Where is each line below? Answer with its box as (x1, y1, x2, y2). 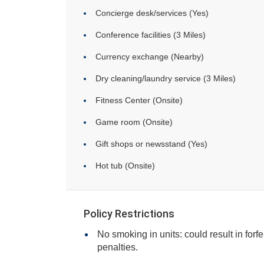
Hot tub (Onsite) (95, 161, 155, 170)
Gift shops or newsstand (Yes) (95, 139, 207, 148)
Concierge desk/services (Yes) (95, 8, 209, 18)
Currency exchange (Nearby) (95, 52, 204, 61)
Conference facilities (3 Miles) (95, 30, 206, 39)
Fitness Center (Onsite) (95, 95, 183, 105)
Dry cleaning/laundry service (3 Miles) (95, 74, 236, 83)
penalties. (97, 242, 138, 252)
